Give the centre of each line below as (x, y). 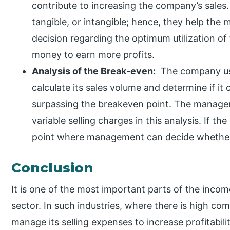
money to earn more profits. (93, 54)
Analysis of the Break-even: (94, 71)
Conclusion (53, 168)
